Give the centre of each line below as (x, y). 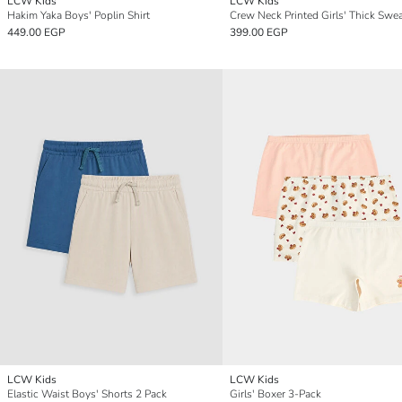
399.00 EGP (259, 32)
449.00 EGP (36, 32)
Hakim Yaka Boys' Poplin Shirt (79, 15)
